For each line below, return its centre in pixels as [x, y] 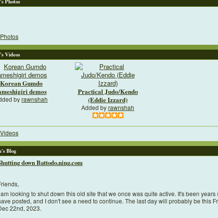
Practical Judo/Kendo [108, 91]
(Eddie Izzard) [108, 100]
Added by [95, 108]
